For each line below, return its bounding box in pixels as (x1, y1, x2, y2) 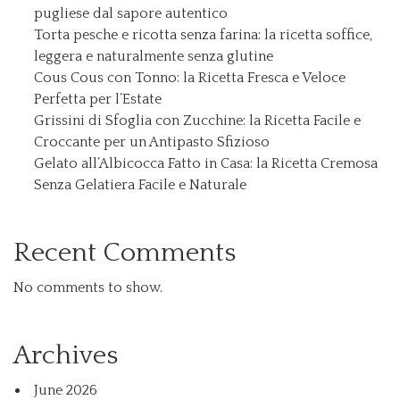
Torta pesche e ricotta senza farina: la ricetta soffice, (34, 26, 372, 43)
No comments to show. (13, 279, 162, 296)
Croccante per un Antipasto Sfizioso (34, 133, 270, 150)
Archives (13, 340, 118, 371)
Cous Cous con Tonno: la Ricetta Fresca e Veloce (34, 69, 346, 86)
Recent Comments (13, 237, 236, 268)
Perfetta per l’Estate (34, 90, 162, 107)
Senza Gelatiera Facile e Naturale (34, 176, 246, 193)
